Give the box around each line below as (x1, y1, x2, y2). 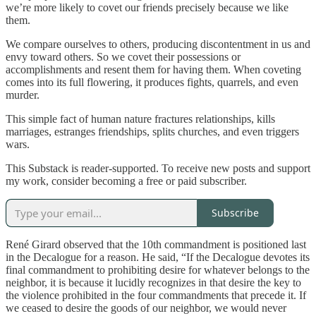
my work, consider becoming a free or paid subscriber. (6, 174, 247, 187)
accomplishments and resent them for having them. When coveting (6, 63, 301, 75)
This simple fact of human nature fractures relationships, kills (6, 112, 275, 125)
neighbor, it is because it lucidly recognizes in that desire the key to (6, 276, 301, 288)
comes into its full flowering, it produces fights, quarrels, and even (6, 75, 298, 88)
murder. (6, 88, 39, 101)
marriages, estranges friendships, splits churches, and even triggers (6, 125, 299, 138)
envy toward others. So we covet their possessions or (6, 50, 241, 63)
